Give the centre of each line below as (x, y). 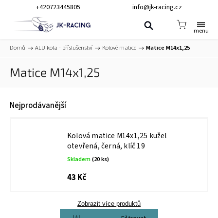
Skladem (80, 159)
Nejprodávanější (38, 106)
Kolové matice (119, 48)
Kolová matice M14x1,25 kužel (117, 136)
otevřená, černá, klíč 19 (106, 146)
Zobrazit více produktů (109, 204)
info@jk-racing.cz (157, 7)
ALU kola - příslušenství (64, 48)
